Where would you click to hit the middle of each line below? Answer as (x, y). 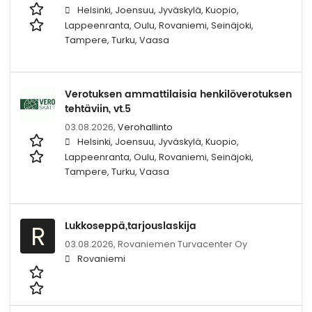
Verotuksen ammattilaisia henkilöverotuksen (178, 95)
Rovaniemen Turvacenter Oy (182, 244)
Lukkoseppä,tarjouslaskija (131, 226)
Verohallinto (145, 127)
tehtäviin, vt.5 (98, 109)
